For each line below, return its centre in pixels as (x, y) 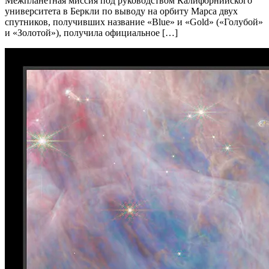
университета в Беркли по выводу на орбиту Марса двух (121, 11)
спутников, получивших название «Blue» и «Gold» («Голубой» (134, 22)
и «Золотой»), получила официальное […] (91, 33)
